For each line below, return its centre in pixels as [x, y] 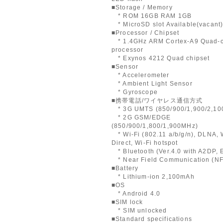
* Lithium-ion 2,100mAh [153, 176]
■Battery [125, 168]
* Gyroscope [134, 92]
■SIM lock [127, 202]
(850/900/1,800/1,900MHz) [155, 126]
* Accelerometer [140, 75]
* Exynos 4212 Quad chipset [161, 58]
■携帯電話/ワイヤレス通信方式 [157, 100]
